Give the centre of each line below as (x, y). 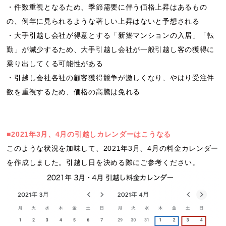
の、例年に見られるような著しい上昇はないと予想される (103, 21)
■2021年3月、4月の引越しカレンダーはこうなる (89, 134)
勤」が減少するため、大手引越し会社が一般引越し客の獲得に (111, 49)
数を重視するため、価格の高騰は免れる (74, 92)
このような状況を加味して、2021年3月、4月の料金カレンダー (113, 148)
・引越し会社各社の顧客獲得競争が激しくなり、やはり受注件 (111, 78)
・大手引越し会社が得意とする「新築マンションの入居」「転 (111, 35)
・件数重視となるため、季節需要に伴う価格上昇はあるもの (107, 7)
